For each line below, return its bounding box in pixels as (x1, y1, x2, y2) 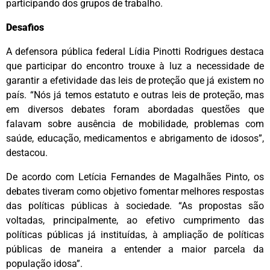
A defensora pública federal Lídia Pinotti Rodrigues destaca (6, 45, 264, 57)
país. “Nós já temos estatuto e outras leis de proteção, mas (6, 89, 264, 101)
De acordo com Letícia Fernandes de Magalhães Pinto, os (6, 171, 264, 183)
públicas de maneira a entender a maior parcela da (6, 243, 264, 255)
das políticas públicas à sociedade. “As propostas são (6, 199, 264, 212)
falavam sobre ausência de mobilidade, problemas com (6, 118, 264, 130)
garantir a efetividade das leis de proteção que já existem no (6, 74, 264, 86)
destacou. (6, 146, 48, 159)
